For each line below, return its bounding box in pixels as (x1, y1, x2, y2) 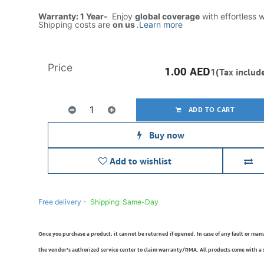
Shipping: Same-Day (90, 197, 160, 206)
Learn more (138, 19, 183, 29)
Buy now (146, 130, 184, 140)
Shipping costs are (38, 19, 113, 29)
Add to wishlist (110, 156, 172, 166)
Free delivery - (38, 197, 87, 206)
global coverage (134, 11, 200, 21)
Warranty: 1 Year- (38, 11, 110, 21)
